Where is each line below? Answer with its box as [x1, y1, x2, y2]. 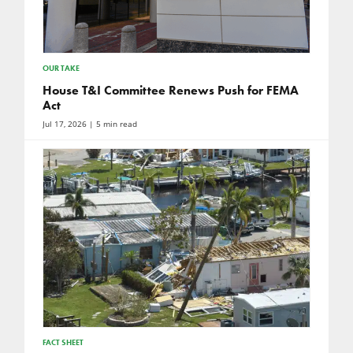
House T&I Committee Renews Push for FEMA [42, 82, 299, 98]
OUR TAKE [42, 62, 80, 73]
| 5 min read [86, 118, 137, 129]
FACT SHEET [42, 336, 84, 347]
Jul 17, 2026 [42, 118, 87, 129]
